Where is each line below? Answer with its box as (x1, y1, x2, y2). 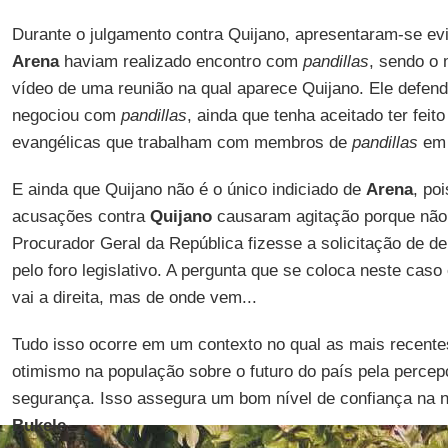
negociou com (11, 106, 121, 125)
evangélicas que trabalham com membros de (11, 133, 352, 152)
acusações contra (11, 207, 150, 226)
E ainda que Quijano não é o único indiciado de (11, 180, 366, 199)
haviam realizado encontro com (58, 52, 303, 71)
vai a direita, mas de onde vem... (11, 288, 257, 307)
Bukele (11, 416, 66, 435)
